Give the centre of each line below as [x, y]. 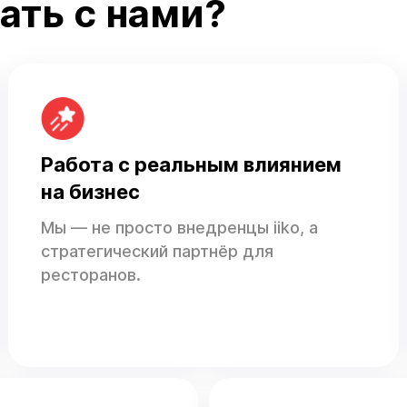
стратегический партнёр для [158, 252]
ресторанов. [91, 275]
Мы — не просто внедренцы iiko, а [180, 228]
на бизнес [91, 192]
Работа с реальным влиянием [192, 165]
